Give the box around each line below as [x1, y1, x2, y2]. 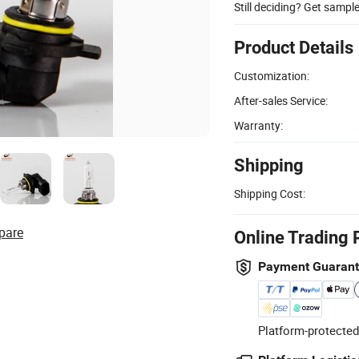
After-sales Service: [234, 92, 328, 108]
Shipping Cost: [234, 185, 305, 201]
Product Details [234, 37, 353, 58]
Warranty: [234, 117, 283, 133]
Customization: [234, 67, 309, 83]
